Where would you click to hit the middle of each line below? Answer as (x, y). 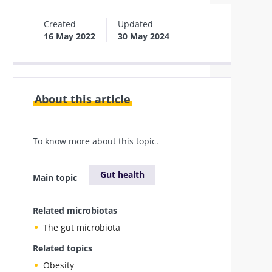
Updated (135, 24)
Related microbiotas (75, 210)
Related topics (63, 248)
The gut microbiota (82, 227)
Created (60, 24)
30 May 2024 (144, 36)
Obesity (59, 265)
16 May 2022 (70, 36)
